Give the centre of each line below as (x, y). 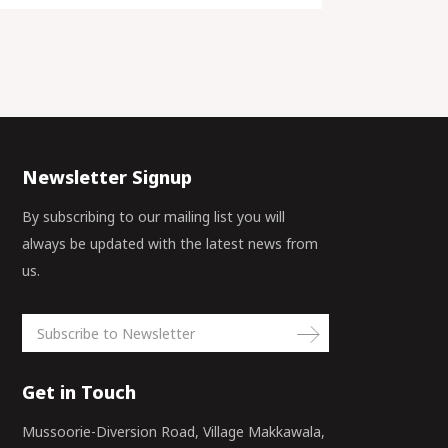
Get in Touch (79, 392)
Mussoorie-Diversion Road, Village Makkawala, (174, 431)
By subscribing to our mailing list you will (154, 216)
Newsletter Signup (107, 177)
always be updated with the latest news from (170, 243)
